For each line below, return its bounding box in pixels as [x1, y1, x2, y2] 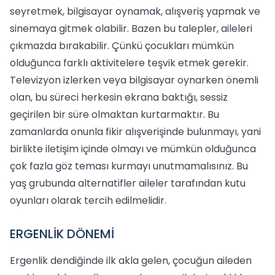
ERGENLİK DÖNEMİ [10, 225, 114, 242]
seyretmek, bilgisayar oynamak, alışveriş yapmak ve [10, 4, 260, 18]
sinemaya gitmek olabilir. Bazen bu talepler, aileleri [10, 21, 252, 36]
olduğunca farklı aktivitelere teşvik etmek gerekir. [10, 56, 249, 70]
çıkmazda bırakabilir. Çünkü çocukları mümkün [10, 39, 234, 53]
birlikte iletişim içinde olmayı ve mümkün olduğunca [10, 142, 256, 156]
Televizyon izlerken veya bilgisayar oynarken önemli [10, 73, 258, 87]
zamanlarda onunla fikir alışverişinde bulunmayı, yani [10, 125, 261, 139]
